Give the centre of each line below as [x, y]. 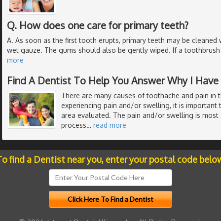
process [74, 125]
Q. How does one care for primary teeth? [98, 25]
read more [110, 125]
